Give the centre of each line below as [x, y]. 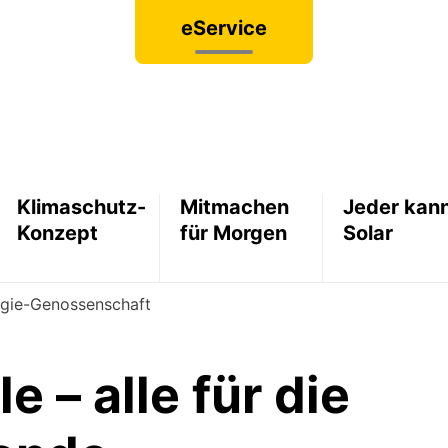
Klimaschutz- [81, 207]
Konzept [57, 233]
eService [224, 28]
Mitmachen [234, 207]
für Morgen [233, 233]
